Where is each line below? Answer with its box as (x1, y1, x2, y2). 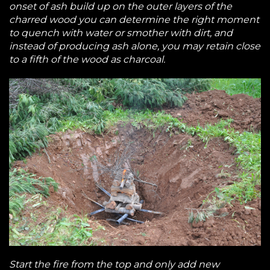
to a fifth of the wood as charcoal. (9, 54, 165, 66)
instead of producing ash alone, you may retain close (9, 40, 260, 52)
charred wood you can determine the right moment (9, 14, 259, 26)
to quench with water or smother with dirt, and (9, 27, 233, 39)
